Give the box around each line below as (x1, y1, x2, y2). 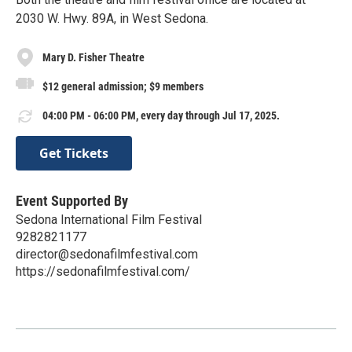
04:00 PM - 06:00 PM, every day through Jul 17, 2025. (42, 109, 280, 123)
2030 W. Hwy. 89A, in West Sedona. (16, 11, 208, 26)
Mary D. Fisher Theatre (42, 50, 145, 64)
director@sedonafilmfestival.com (16, 246, 198, 262)
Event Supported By (16, 192, 128, 209)
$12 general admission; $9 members (42, 79, 203, 93)
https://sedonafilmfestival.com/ (16, 263, 190, 279)
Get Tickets (39, 144, 108, 162)
